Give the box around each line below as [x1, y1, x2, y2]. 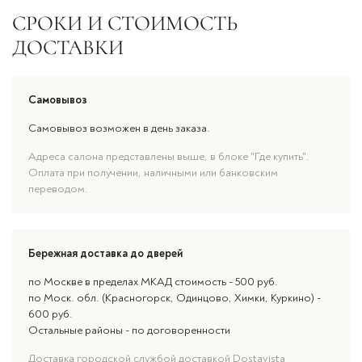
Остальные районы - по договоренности [28, 323, 230, 337]
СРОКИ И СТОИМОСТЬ [12, 11, 238, 36]
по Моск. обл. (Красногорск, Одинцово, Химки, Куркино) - [28, 291, 321, 305]
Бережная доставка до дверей [28, 246, 183, 260]
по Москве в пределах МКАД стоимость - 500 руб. [28, 275, 278, 288]
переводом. [28, 182, 88, 196]
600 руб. [28, 307, 73, 321]
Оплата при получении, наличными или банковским [28, 166, 278, 179]
